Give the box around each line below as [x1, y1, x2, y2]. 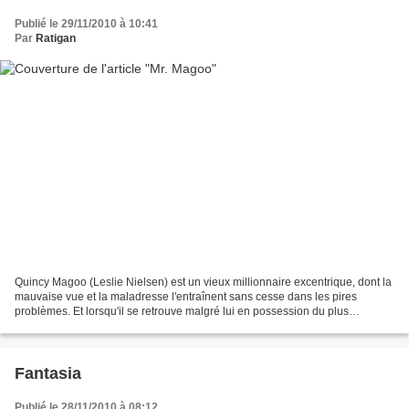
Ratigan [36, 31, 76, 45]
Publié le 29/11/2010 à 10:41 [15, 16, 158, 30]
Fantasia [15, 364, 81, 383]
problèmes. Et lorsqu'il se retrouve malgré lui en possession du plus [15, 305, 349, 319]
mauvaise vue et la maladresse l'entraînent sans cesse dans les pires [15, 290, 357, 304]
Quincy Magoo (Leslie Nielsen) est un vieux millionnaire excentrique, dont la [15, 276, 392, 289]
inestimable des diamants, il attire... [15, 320, 188, 333]
